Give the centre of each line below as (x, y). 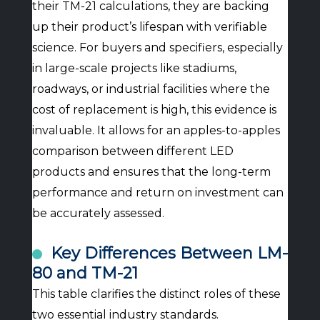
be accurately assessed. (98, 213)
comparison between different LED (132, 151)
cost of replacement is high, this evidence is (154, 110)
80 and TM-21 (85, 273)
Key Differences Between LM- (169, 253)
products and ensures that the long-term (151, 172)
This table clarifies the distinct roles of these (156, 294)
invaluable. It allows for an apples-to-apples (156, 130)
